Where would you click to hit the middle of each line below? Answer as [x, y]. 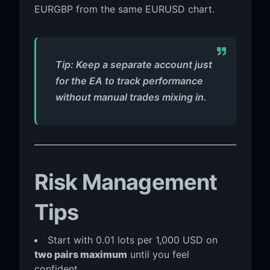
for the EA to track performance [129, 80]
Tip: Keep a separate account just [133, 64]
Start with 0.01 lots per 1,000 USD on [132, 240]
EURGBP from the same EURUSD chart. [124, 9]
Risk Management [126, 182]
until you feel [158, 254]
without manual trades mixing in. [131, 97]
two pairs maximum [80, 254]
